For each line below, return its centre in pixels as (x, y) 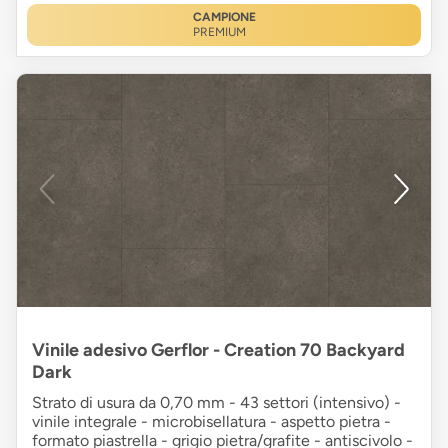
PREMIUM (219, 31)
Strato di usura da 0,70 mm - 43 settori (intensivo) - (216, 402)
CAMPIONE (224, 16)
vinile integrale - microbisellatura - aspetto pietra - (211, 421)
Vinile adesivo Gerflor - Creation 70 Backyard (218, 349)
